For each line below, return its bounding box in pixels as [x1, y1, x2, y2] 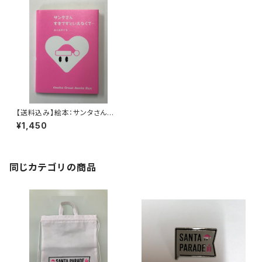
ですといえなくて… [16, 117, 78, 126]
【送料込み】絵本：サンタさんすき [16, 108, 120, 117]
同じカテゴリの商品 [9, 161, 97, 173]
